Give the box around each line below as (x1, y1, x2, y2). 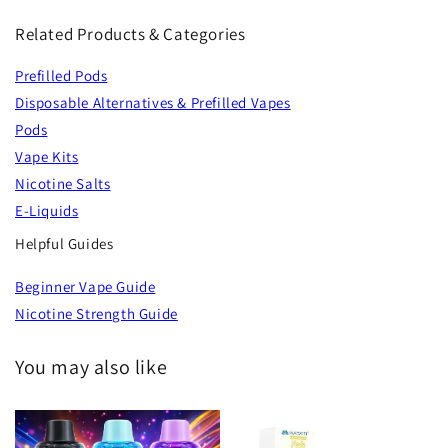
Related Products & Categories (15, 23, 246, 46)
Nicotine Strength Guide (15, 304, 178, 324)
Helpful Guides (15, 234, 114, 254)
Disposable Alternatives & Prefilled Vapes (15, 93, 291, 113)
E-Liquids (15, 201, 79, 221)
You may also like (15, 354, 168, 381)
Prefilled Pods (15, 66, 108, 86)
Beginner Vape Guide (15, 277, 156, 297)
